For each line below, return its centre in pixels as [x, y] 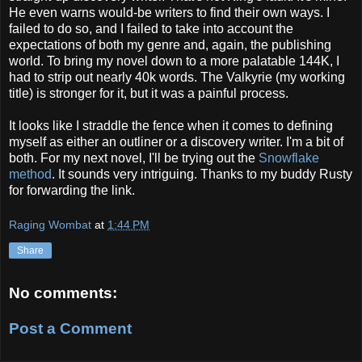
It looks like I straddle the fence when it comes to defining [171, 125]
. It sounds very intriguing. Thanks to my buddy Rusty [202, 174]
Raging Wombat [50, 225]
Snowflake [289, 158]
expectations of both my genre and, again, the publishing [170, 44]
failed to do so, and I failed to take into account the [151, 28]
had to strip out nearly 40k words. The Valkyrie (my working [177, 77]
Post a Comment [70, 328]
